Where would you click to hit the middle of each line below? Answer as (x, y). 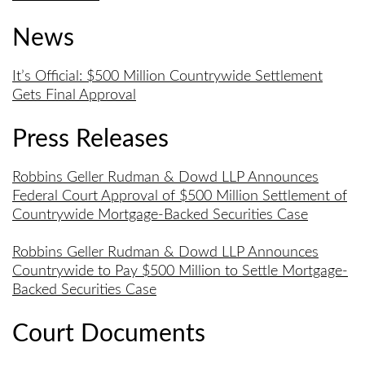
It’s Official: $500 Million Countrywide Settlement (167, 77)
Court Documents (109, 334)
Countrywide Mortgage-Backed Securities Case (160, 215)
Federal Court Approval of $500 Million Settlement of (180, 196)
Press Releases (90, 139)
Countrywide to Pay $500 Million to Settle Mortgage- (180, 272)
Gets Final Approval (74, 96)
